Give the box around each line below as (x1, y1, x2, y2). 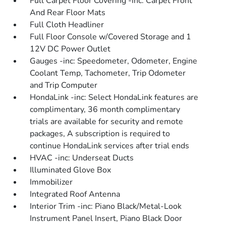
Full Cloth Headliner (30, 19, 104, 30)
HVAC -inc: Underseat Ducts (30, 152, 134, 163)
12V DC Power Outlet (30, 43, 111, 54)
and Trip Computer (30, 80, 98, 91)
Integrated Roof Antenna (30, 189, 121, 200)
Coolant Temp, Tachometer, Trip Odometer (30, 68, 186, 79)
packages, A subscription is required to (30, 128, 171, 139)
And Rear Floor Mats (30, 7, 106, 18)
